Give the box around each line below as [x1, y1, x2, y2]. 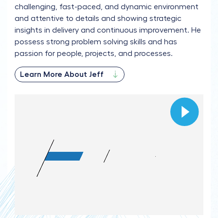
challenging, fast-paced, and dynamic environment [15, 3, 199, 11]
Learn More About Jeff [20, 71, 104, 78]
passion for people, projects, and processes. [15, 50, 173, 57]
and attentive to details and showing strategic [15, 15, 182, 22]
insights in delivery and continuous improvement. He [15, 26, 201, 34]
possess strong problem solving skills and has [15, 38, 177, 46]
